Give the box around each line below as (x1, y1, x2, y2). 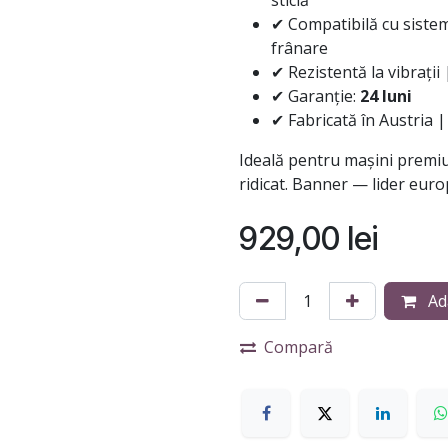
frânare (271, 37, 328, 59)
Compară (264, 336, 333, 358)
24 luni (360, 85, 412, 107)
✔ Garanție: (271, 85, 360, 107)
